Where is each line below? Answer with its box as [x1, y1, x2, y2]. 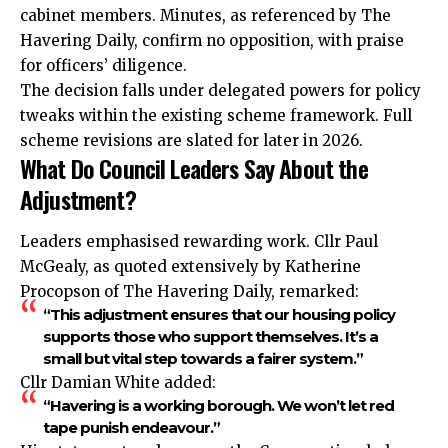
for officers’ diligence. [20, 56, 187, 76]
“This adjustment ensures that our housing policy [42, 304, 395, 324]
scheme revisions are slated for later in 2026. [20, 131, 363, 151]
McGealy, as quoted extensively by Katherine [20, 256, 361, 276]
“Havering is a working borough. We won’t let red [42, 395, 394, 415]
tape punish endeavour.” [42, 417, 220, 437]
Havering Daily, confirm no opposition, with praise [20, 31, 404, 51]
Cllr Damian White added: [20, 372, 216, 392]
